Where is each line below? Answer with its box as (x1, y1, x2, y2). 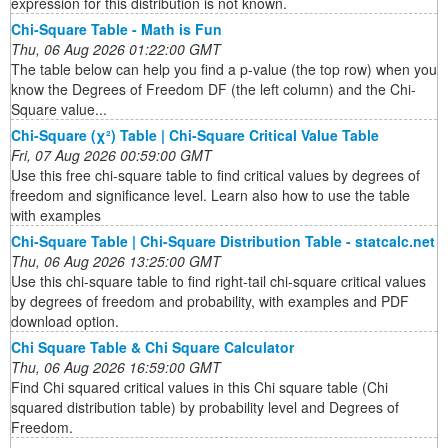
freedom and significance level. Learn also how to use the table (11, 185, 410, 206)
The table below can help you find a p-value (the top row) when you (11, 59, 437, 80)
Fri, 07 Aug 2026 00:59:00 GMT (11, 145, 212, 166)
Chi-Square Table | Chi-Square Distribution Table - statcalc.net (11, 231, 435, 252)
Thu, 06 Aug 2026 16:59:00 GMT (11, 357, 221, 378)
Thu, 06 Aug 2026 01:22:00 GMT (11, 39, 221, 60)
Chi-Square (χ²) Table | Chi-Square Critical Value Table (11, 125, 379, 146)
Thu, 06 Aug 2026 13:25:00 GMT (11, 251, 221, 272)
